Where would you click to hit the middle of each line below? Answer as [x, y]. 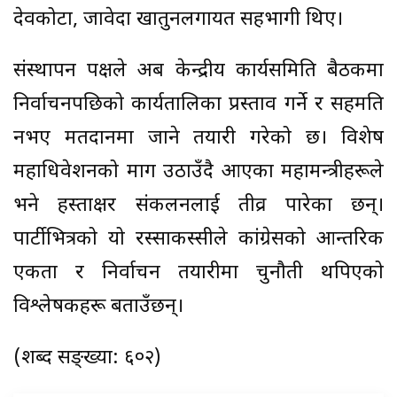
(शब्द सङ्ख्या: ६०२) [87, 358]
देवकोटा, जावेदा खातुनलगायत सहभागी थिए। [178, 19]
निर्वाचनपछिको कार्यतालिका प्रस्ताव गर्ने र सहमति [198, 105]
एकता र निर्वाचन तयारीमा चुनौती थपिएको [198, 273]
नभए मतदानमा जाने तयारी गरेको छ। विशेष [198, 138]
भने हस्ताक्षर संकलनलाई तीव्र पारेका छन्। [198, 206]
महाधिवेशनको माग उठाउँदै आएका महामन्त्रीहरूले [198, 172]
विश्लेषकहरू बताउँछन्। [98, 307]
